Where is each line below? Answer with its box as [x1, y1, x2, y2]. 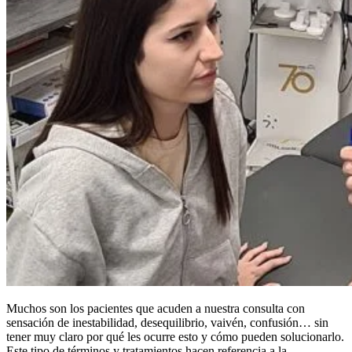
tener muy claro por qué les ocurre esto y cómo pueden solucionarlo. [6, 329, 344, 343]
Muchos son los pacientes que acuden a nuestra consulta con [6, 301, 305, 315]
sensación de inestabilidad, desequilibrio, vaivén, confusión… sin [6, 315, 328, 329]
